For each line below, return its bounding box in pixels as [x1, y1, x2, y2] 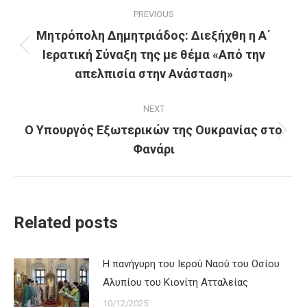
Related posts [14, 213, 118, 232]
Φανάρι [132, 142, 175, 156]
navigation [14, 19, 117, 45]
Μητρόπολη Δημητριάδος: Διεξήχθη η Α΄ [36, 28, 271, 42]
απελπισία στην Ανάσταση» [74, 66, 233, 81]
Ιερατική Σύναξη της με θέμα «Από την [42, 47, 265, 62]
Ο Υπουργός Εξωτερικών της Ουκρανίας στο [25, 123, 282, 137]
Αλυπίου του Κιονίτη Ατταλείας [103, 276, 248, 288]
